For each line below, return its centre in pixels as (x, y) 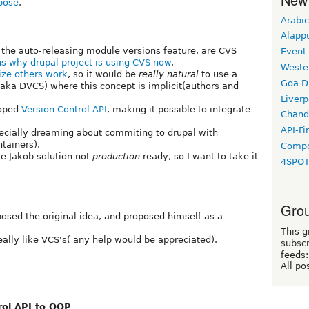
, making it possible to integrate (179, 109)
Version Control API (64, 109)
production (116, 156)
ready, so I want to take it (199, 156)
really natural (169, 74)
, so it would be (103, 74)
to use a (218, 74)
